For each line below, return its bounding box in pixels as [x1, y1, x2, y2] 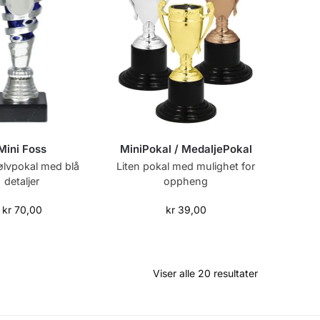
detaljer [4, 174, 40, 187]
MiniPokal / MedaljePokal [119, 141, 252, 156]
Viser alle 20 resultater [153, 267, 258, 280]
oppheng [164, 174, 209, 187]
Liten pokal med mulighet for [116, 159, 256, 172]
